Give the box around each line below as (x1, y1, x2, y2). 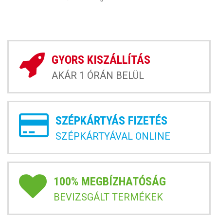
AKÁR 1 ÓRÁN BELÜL (52, 69, 144, 81)
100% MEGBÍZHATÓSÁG (54, 174, 166, 188)
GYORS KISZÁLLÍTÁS (52, 53, 150, 67)
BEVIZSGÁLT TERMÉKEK (54, 191, 163, 203)
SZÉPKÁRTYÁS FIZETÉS (55, 113, 167, 127)
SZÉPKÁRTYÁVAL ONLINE (55, 130, 170, 142)
